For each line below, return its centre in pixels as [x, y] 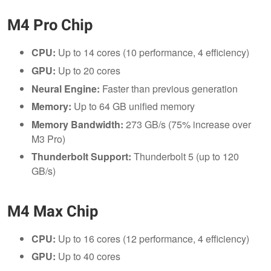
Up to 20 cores [88, 71]
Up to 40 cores [88, 256]
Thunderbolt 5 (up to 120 [185, 157]
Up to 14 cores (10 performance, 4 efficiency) [152, 53]
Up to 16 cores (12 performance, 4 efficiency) [152, 238]
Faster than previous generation [169, 88]
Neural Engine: [66, 88]
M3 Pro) [48, 139]
